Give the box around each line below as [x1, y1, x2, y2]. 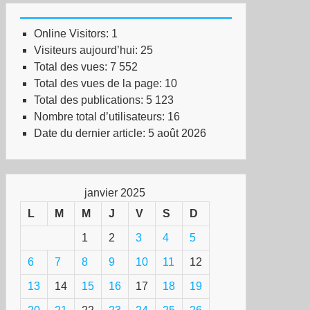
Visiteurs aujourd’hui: [34, 44, 140, 56]
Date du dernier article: [34, 127, 148, 139]
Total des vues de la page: [34, 77, 165, 89]
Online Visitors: [34, 28, 111, 39]
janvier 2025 [84, 187, 145, 199]
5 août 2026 [148, 127, 206, 139]
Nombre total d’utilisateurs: [34, 111, 167, 122]
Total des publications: [34, 94, 146, 106]
